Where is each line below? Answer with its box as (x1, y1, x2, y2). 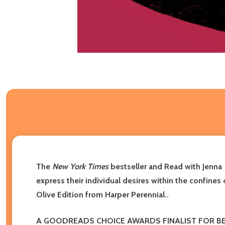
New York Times (52, 161, 108, 171)
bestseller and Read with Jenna (108, 161, 224, 171)
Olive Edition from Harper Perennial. (36, 189, 167, 199)
